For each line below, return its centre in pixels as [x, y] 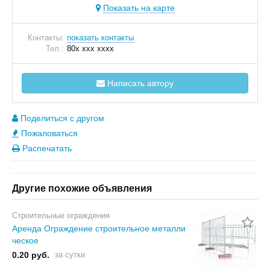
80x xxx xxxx [90, 49]
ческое [25, 240]
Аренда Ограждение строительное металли [99, 228]
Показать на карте [139, 8]
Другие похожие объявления [82, 188]
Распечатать [47, 148]
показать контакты [100, 38]
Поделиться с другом [62, 118]
